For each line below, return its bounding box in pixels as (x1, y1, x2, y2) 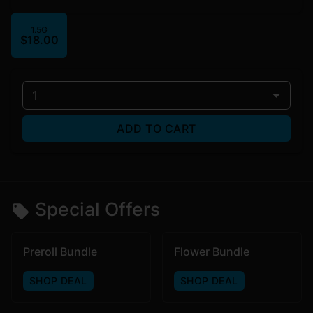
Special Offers (35, 198, 161, 221)
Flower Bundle (174, 244, 249, 259)
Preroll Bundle (23, 244, 97, 259)
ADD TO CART (117, 122, 196, 136)
